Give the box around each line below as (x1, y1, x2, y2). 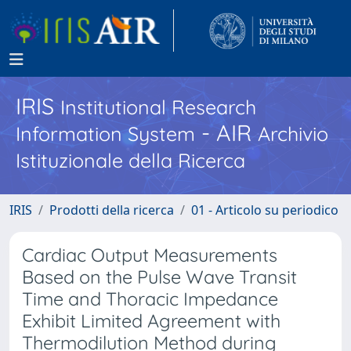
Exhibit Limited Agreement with (22, 309, 280, 332)
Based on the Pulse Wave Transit (22, 266, 297, 288)
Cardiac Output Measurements (22, 244, 277, 266)
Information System (16, 121, 195, 146)
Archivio (258, 121, 328, 146)
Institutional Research (60, 95, 256, 119)
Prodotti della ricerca (49, 201, 174, 219)
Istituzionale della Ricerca (16, 148, 245, 172)
